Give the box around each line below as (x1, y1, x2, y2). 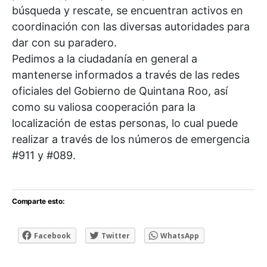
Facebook (34, 231, 71, 241)
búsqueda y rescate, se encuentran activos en (12, 4, 243, 17)
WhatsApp (160, 231, 199, 241)
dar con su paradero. (12, 36, 117, 49)
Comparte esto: (12, 197, 65, 206)
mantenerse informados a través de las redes (12, 69, 240, 81)
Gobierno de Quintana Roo (74, 85, 208, 97)
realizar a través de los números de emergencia (12, 133, 250, 145)
